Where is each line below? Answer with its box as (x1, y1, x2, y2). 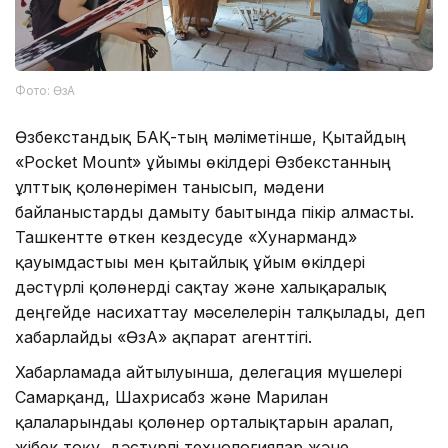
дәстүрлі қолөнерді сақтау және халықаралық (15, 277, 386, 298)
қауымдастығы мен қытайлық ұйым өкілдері (15, 252, 365, 273)
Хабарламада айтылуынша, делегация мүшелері (15, 362, 402, 383)
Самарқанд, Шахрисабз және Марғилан (15, 387, 328, 408)
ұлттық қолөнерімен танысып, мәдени (15, 177, 324, 198)
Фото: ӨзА (15, 83, 75, 99)
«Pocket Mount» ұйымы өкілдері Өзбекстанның (15, 152, 391, 173)
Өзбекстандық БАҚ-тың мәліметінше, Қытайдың (15, 127, 406, 148)
